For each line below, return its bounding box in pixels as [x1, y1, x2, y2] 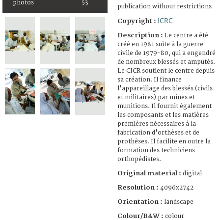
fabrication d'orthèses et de [117, 129, 199, 137]
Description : [117, 31, 165, 39]
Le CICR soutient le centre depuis [117, 67, 215, 75]
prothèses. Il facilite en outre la [117, 137, 211, 145]
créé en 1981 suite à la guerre [117, 40, 203, 48]
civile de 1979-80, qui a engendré [117, 49, 216, 57]
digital [183, 169, 202, 177]
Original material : [117, 169, 183, 177]
